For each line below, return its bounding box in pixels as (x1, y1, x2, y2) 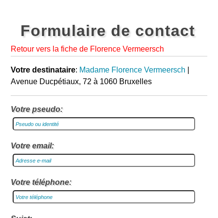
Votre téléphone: (11, 178, 72, 186)
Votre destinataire (11, 66, 76, 74)
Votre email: (11, 142, 54, 150)
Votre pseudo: (11, 105, 63, 113)
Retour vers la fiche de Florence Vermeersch (11, 45, 164, 53)
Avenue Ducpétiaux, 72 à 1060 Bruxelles (11, 77, 152, 86)
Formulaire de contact (20, 22, 196, 39)
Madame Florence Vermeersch (79, 66, 186, 74)
